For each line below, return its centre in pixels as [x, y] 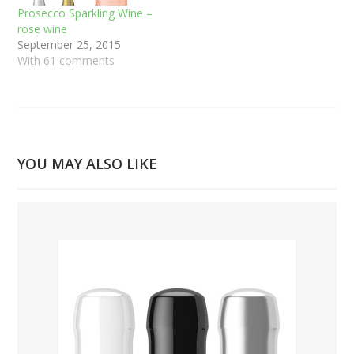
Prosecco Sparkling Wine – [85, 13]
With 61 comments [66, 60]
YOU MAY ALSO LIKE [88, 163]
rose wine [43, 28]
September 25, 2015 [70, 44]
